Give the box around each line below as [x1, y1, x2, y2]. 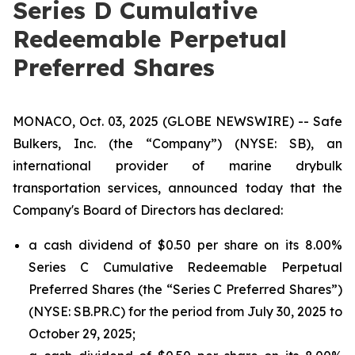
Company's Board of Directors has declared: [13, 202, 283, 218]
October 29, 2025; [29, 326, 136, 342]
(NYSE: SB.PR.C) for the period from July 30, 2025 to [29, 303, 342, 319]
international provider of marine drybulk [13, 158, 342, 174]
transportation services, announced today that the [13, 180, 342, 196]
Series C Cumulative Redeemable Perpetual [29, 259, 342, 275]
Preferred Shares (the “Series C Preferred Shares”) [29, 281, 342, 297]
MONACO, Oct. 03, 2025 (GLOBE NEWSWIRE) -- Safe [13, 113, 342, 129]
